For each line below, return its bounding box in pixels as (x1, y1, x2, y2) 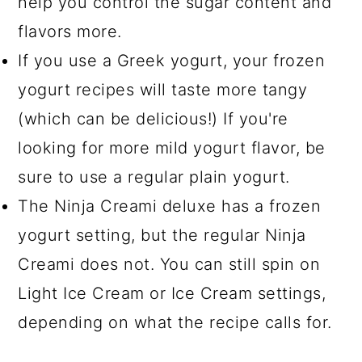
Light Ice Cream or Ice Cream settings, (18, 283, 326, 303)
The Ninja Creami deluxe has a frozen (18, 196, 322, 216)
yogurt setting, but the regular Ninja (18, 225, 306, 245)
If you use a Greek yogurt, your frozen (18, 50, 326, 70)
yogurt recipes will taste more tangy (18, 79, 308, 99)
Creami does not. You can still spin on (18, 254, 321, 274)
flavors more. (18, 21, 122, 41)
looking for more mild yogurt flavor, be (18, 137, 326, 158)
